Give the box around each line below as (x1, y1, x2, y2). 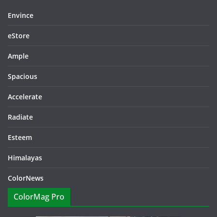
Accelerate (8, 92, 42, 101)
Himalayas (8, 153, 42, 162)
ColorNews (8, 173, 44, 183)
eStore (8, 31, 30, 40)
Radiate (8, 112, 33, 122)
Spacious (8, 72, 37, 81)
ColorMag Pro (14, 191, 64, 202)
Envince (8, 11, 33, 20)
